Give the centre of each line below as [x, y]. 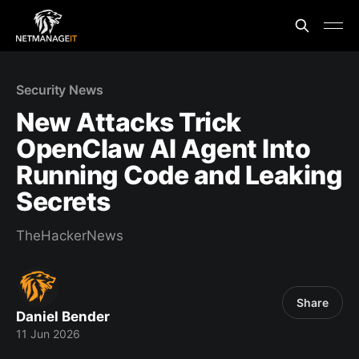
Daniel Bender [63, 317]
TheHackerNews [70, 236]
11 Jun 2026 [48, 334]
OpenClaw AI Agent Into [163, 149]
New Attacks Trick [129, 122]
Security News [60, 90]
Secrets [63, 202]
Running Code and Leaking [179, 175]
